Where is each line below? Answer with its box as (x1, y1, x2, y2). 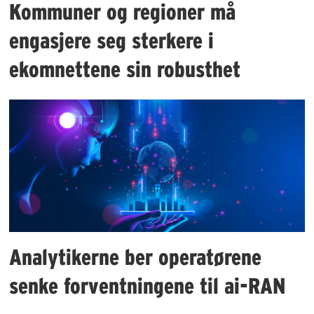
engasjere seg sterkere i (9, 27, 214, 53)
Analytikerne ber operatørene (9, 244, 262, 269)
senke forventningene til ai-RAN (9, 273, 286, 298)
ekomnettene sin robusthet (9, 56, 241, 81)
